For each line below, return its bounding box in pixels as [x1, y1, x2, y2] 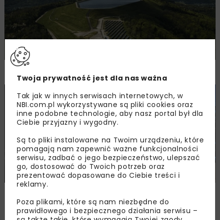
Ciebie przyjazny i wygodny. [17, 117, 119, 127]
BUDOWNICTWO [103, 92, 155, 101]
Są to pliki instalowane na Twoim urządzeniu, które [17, 135, 204, 145]
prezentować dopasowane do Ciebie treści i [17, 170, 180, 180]
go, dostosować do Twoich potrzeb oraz [17, 161, 165, 171]
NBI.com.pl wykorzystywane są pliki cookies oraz [17, 99, 193, 110]
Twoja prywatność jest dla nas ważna [17, 73, 167, 83]
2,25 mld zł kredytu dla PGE [4, 64, 136, 77]
